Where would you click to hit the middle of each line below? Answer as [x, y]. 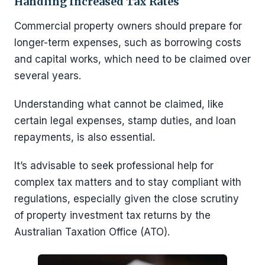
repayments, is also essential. [85, 137]
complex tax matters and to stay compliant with [128, 182]
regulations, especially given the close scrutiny [127, 199]
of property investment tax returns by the [112, 215]
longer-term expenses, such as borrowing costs [128, 43]
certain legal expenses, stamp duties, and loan [125, 121]
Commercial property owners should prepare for [128, 26]
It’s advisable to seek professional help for [114, 166]
